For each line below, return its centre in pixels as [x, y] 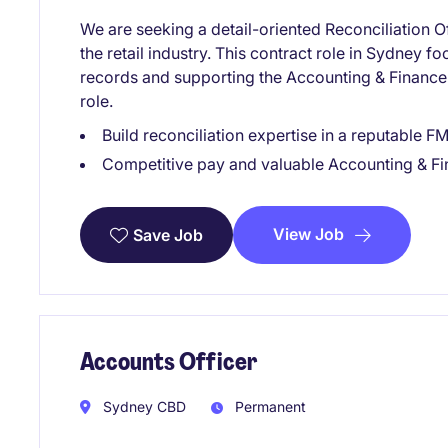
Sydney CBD [142, 407]
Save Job [168, 235]
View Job [308, 234]
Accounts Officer [168, 361]
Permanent [268, 407]
